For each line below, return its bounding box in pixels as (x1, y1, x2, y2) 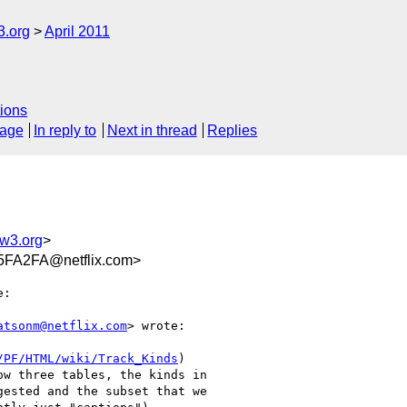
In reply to (34, 123, 97, 139)
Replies (207, 123, 258, 139)
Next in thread (106, 123, 197, 139)
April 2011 (45, 24, 110, 39)
